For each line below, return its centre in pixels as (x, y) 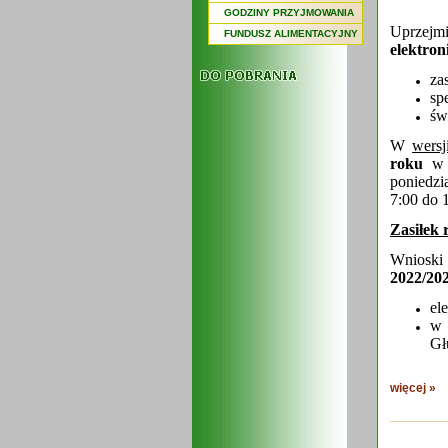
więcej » (413, 388)
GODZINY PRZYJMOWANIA (289, 12)
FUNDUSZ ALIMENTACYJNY (291, 33)
